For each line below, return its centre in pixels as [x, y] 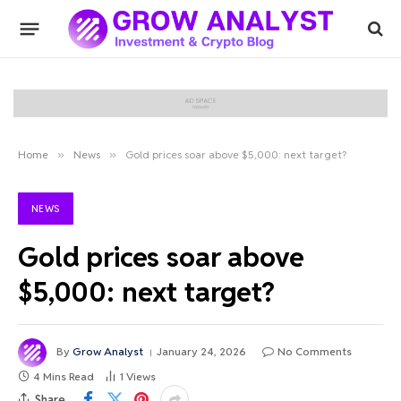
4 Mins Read [64, 377]
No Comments [315, 352]
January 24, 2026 [201, 352]
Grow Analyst [108, 352]
